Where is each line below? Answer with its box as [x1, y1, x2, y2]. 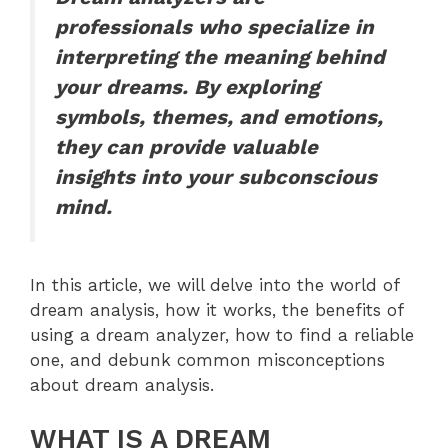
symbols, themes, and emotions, [55, 104, 383, 129]
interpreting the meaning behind [55, 44, 385, 69]
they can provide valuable [55, 134, 318, 159]
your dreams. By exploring [55, 74, 319, 99]
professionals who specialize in [55, 14, 374, 39]
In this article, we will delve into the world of [30, 274, 399, 295]
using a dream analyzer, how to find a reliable [30, 324, 414, 345]
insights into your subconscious [55, 164, 377, 189]
